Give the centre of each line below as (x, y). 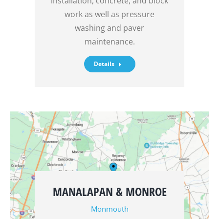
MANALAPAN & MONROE (109, 191)
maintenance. (109, 41)
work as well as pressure (109, 14)
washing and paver (109, 28)
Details (104, 64)
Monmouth (109, 208)
